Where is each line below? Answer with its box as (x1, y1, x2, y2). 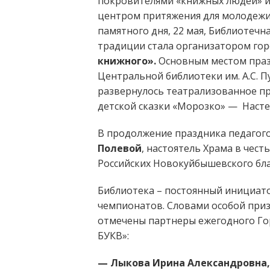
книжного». (98, 54, 156, 67)
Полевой (98, 141, 142, 155)
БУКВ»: (98, 228, 129, 242)
